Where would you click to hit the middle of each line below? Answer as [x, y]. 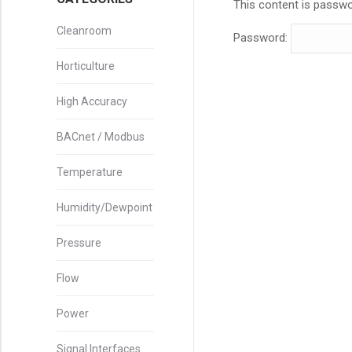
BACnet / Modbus [101, 137]
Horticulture [86, 66]
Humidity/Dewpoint [104, 207]
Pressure [79, 243]
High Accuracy [92, 101]
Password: [262, 38]
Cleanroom [84, 31]
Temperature [90, 172]
